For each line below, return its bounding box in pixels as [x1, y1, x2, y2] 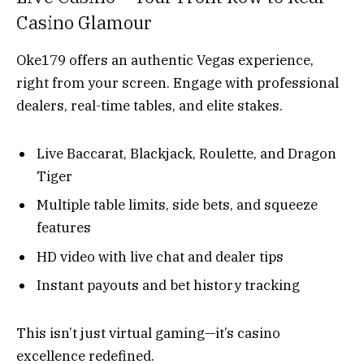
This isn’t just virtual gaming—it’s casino [16, 323, 280, 342]
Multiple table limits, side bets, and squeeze [37, 196, 318, 214]
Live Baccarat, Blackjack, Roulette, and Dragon [37, 144, 336, 162]
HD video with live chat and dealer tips [37, 247, 284, 266]
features [37, 219, 91, 237]
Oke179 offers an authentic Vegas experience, [16, 51, 314, 70]
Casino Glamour [16, 11, 156, 34]
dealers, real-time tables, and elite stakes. [16, 97, 283, 115]
